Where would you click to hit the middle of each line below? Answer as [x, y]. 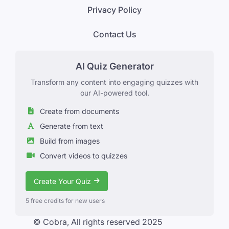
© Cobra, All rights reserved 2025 [98, 222]
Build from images [70, 141]
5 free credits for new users [65, 200]
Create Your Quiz [62, 181]
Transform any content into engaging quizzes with [114, 82]
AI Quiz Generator [114, 66]
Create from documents [79, 111]
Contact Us [114, 34]
